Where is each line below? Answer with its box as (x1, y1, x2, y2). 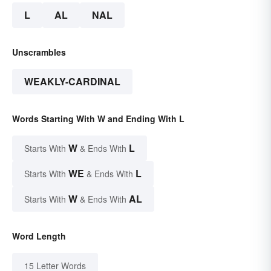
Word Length (12, 229, 66, 242)
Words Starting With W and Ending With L (12, 112, 184, 125)
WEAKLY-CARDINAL (24, 74, 120, 88)
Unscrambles (12, 45, 66, 58)
